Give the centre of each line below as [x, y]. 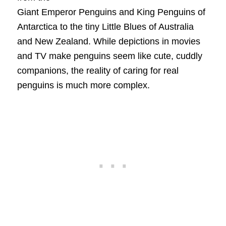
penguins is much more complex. [83, 85]
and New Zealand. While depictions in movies [108, 41]
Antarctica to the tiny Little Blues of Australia [105, 26]
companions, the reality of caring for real [98, 70]
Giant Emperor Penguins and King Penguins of [111, 12]
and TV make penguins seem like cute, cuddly [109, 56]
